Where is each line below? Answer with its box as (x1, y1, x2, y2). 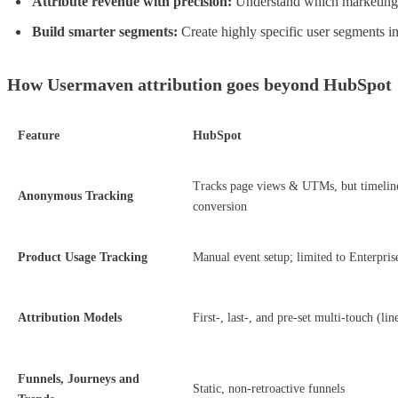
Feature (18, 129, 60, 143)
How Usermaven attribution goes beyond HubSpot (7, 75, 392, 95)
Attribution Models (18, 311, 122, 325)
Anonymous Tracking (18, 189, 133, 203)
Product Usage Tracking (18, 251, 147, 265)
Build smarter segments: (32, 24, 178, 40)
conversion (193, 200, 247, 214)
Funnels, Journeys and (18, 372, 139, 386)
